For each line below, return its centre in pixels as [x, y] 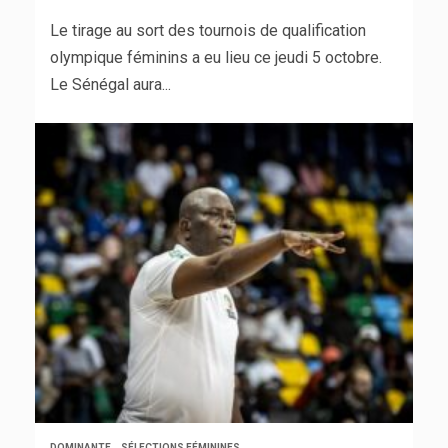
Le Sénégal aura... [110, 85]
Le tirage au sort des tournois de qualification [208, 31]
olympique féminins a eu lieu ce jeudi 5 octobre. [216, 58]
